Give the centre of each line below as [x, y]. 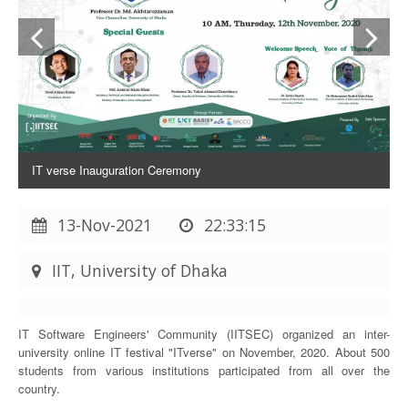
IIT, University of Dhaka [138, 270]
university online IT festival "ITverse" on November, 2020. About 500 [204, 352]
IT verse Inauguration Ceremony [117, 170]
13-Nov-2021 [116, 225]
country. [39, 388]
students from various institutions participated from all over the [204, 370]
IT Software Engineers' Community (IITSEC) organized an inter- [204, 334]
